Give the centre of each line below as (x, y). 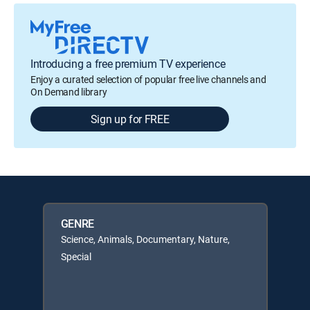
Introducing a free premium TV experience (128, 63)
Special (76, 256)
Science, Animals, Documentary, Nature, (145, 239)
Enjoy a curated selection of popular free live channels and (148, 79)
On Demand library (69, 91)
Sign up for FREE (130, 119)
